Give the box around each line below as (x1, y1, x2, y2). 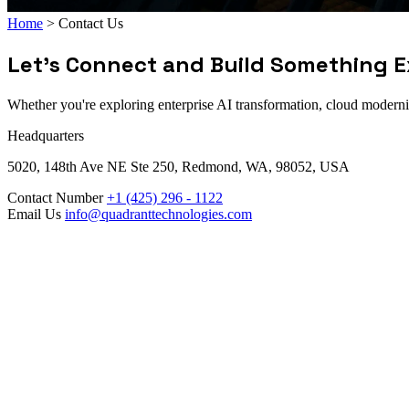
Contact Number (7, 189, 103, 205)
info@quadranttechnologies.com (65, 205, 252, 222)
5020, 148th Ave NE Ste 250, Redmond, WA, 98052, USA (7, 158, 350, 174)
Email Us (7, 205, 61, 222)
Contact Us (58, 16, 123, 31)
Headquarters (7, 127, 84, 143)
